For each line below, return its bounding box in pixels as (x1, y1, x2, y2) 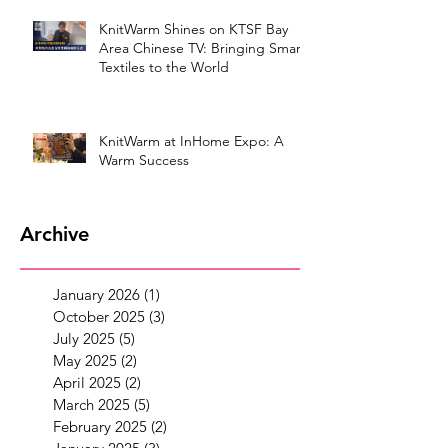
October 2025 (53, 307, 145, 327)
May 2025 (53, 351, 117, 371)
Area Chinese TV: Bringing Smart (99, 39, 306, 58)
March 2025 (53, 395, 130, 415)
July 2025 (53, 329, 115, 349)
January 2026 (53, 285, 140, 305)
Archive (20, 222, 89, 247)
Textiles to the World (99, 58, 229, 77)
